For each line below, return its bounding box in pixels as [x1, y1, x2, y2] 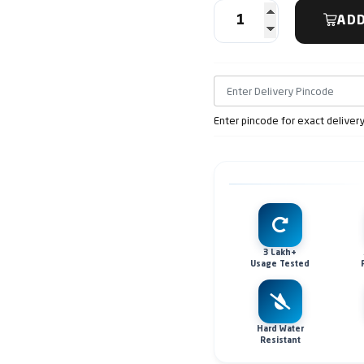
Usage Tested [250, 259, 310, 268]
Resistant [259, 336, 301, 344]
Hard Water [256, 324, 304, 333]
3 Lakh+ [263, 248, 297, 257]
